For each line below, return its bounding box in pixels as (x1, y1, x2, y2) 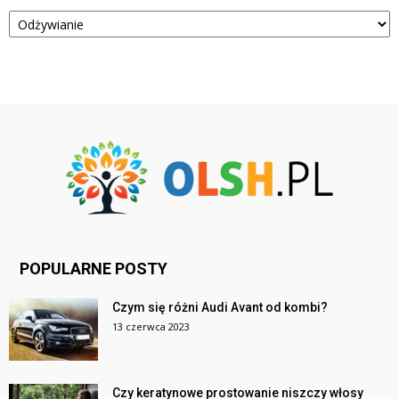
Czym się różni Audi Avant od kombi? (112, 300, 328, 315)
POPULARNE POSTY (20, 259, 167, 279)
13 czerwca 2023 (112, 320, 190, 334)
